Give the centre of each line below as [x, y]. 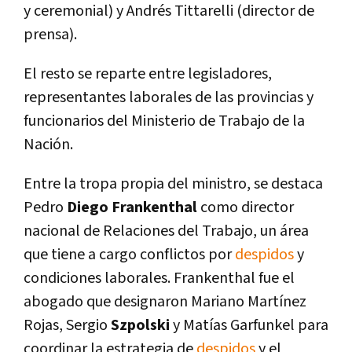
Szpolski [139, 326]
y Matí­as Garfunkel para [249, 326]
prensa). [50, 35]
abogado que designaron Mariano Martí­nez [165, 302]
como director [247, 208]
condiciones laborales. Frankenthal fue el [159, 279]
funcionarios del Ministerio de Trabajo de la [164, 121]
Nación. [48, 145]
